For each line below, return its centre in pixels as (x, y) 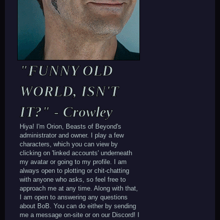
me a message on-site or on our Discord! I (80, 215)
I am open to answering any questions (74, 197)
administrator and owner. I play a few (72, 135)
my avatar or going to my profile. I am (73, 162)
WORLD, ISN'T (69, 91)
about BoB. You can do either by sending (78, 206)
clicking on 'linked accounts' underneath (76, 153)
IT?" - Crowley (66, 112)
